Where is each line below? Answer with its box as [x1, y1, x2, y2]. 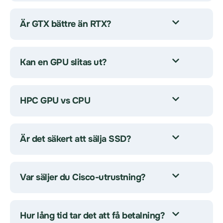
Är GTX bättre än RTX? [20, 18, 111, 29]
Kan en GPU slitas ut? [20, 57, 107, 68]
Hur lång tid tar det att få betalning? [20, 210, 165, 221]
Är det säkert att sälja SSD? [20, 133, 131, 144]
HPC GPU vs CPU [20, 95, 90, 106]
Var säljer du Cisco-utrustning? [20, 172, 146, 183]
